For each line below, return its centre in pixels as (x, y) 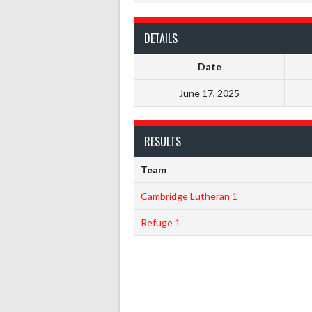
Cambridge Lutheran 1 (189, 196)
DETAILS (161, 38)
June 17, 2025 (209, 93)
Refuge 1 (160, 222)
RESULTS (163, 141)
